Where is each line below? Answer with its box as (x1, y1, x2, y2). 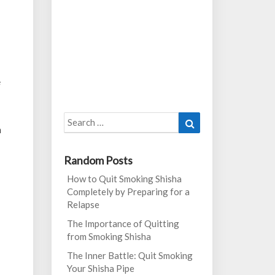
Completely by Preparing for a (66, 186, 190, 197)
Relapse (66, 199, 99, 210)
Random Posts (63, 153, 133, 167)
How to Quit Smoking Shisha (66, 173, 182, 184)
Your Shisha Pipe (66, 263, 134, 274)
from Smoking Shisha (66, 231, 151, 242)
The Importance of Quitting (66, 218, 179, 229)
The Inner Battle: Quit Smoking (66, 250, 193, 261)
